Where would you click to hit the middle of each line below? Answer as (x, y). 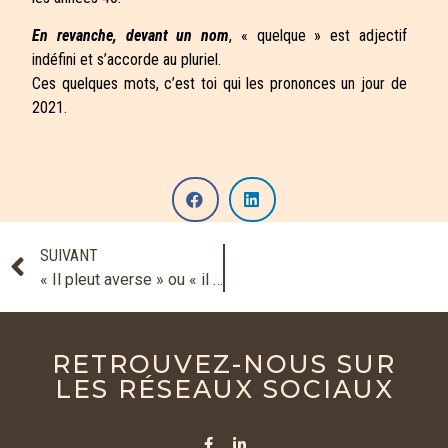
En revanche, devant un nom (131, 36)
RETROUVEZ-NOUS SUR (224, 364)
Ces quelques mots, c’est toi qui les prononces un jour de (219, 84)
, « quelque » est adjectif (318, 36)
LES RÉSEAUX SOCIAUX (224, 389)
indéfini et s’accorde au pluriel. (127, 60)
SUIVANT (69, 256)
